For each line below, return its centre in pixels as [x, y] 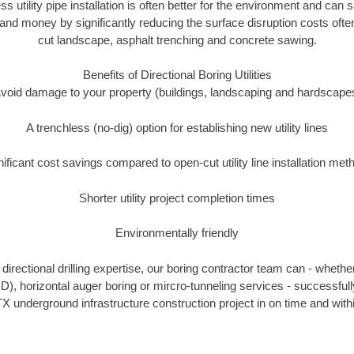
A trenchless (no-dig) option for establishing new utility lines [177, 127]
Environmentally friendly [177, 233]
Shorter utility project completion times [177, 198]
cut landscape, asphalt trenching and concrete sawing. [177, 40]
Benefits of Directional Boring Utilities [177, 75]
